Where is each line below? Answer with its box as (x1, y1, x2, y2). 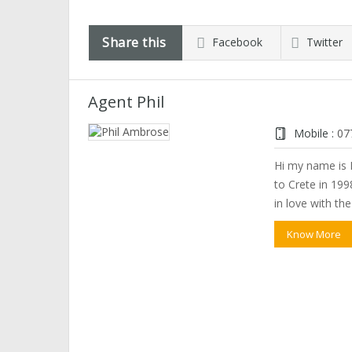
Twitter (306, 35, 343, 50)
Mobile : (291, 126, 337, 141)
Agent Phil (88, 91, 164, 113)
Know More (287, 227, 341, 242)
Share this (102, 34, 166, 52)
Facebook (212, 35, 262, 50)
